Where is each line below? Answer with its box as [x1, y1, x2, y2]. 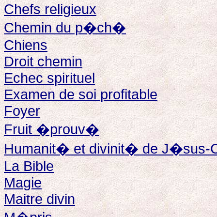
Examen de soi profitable [4, 86, 157, 102]
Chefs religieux [4, 1, 96, 17]
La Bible [4, 158, 54, 174]
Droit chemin [4, 53, 82, 69]
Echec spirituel [4, 70, 95, 86]
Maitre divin [4, 191, 75, 207]
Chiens [4, 37, 47, 53]
